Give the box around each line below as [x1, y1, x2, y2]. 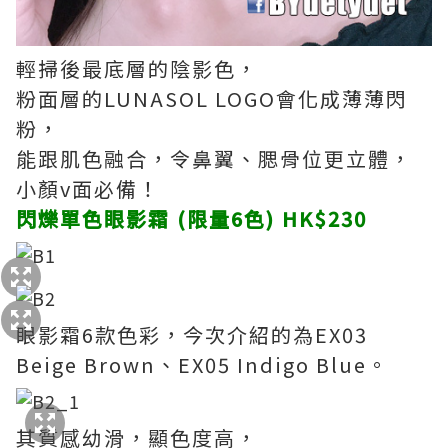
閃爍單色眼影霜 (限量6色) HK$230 [16, 204, 367, 234]
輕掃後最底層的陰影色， [16, 54, 258, 84]
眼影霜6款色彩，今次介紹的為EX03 [16, 320, 368, 350]
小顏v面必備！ [16, 174, 160, 204]
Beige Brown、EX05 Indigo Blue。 [16, 350, 389, 380]
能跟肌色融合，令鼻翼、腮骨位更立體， [16, 144, 412, 174]
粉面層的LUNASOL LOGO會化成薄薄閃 [16, 84, 408, 114]
